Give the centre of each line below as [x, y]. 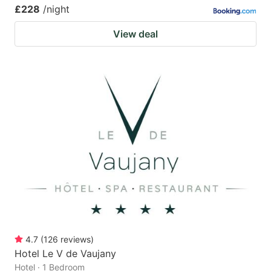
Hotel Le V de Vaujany [65, 254]
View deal [135, 34]
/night [56, 9]
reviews [76, 240]
